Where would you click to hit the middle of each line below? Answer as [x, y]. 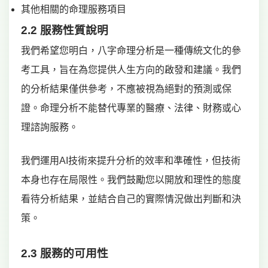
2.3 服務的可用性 [65, 253]
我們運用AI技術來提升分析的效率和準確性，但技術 [131, 161]
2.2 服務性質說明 [65, 30]
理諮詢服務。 [50, 127]
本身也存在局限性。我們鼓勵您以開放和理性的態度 [131, 180]
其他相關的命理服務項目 [74, 9]
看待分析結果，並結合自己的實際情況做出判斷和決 [131, 199]
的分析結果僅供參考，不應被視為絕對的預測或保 [126, 89]
